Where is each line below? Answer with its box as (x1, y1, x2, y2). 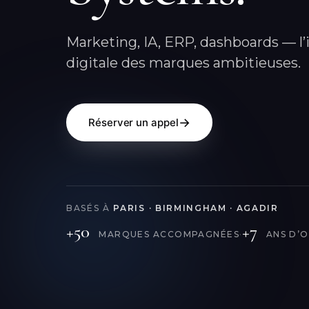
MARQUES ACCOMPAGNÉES (99, 229, 240, 239)
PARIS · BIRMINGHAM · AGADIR (113, 203, 279, 213)
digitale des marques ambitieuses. (66, 54, 301, 71)
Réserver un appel (88, 116, 179, 129)
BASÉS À (66, 203, 114, 213)
